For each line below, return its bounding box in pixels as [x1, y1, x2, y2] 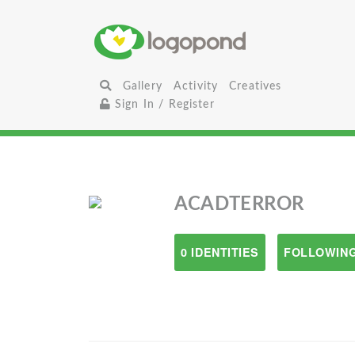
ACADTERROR [174, 195, 304, 214]
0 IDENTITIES [181, 244, 260, 260]
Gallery [122, 80, 162, 92]
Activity [173, 80, 219, 92]
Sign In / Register [110, 98, 215, 110]
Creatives [229, 80, 282, 92]
